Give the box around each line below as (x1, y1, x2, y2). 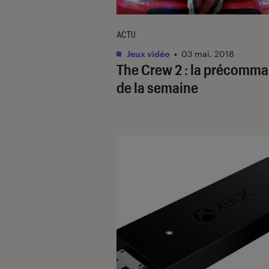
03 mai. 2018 (181, 48, 234, 59)
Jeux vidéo (125, 48, 170, 59)
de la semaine (116, 78, 198, 96)
